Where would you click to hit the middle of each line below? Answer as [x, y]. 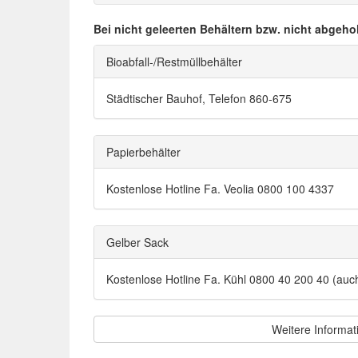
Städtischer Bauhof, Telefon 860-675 [199, 98]
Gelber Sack [137, 242]
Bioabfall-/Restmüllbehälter [174, 62]
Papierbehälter [143, 152]
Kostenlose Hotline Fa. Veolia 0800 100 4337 [220, 189]
